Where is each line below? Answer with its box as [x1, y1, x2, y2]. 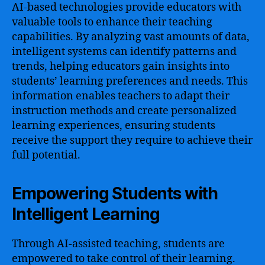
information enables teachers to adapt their [12, 89, 230, 103]
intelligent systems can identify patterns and [12, 44, 237, 59]
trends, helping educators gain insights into [12, 59, 230, 73]
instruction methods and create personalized [12, 104, 237, 118]
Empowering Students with [12, 183, 218, 203]
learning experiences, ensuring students [12, 118, 215, 132]
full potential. [12, 148, 80, 162]
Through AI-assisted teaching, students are [12, 237, 225, 251]
